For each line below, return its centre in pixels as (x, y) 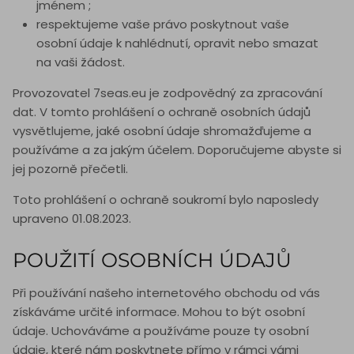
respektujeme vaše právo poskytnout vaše (163, 24)
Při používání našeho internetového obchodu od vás (166, 293)
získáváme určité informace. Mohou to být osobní (159, 312)
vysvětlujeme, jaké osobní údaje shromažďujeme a (162, 131)
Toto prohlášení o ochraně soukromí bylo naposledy (166, 200)
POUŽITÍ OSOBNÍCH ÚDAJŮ (152, 260)
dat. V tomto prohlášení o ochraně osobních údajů (162, 112)
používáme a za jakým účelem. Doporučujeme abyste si (177, 150)
